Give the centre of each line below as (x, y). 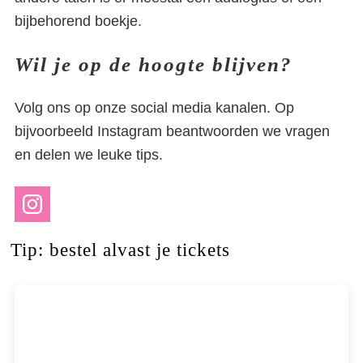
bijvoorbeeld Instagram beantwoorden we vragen (172, 131)
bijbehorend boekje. (82, 21)
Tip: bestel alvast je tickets (120, 250)
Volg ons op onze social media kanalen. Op (154, 108)
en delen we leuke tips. (89, 155)
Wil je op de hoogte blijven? (154, 64)
